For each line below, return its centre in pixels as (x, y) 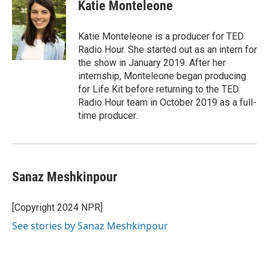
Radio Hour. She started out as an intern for (168, 50)
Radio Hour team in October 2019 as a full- (167, 103)
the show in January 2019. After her (152, 63)
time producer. (108, 116)
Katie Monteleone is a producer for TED (161, 37)
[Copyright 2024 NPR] (57, 208)
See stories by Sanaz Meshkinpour (90, 226)
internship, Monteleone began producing (162, 76)
